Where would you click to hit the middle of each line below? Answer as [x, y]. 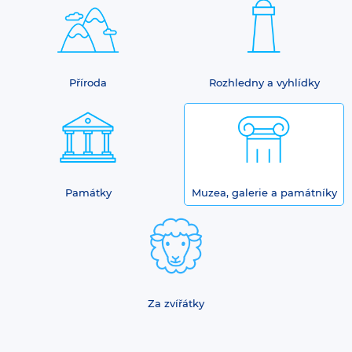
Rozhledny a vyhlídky [264, 82]
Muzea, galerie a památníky [264, 193]
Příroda [88, 82]
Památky [88, 193]
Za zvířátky [176, 303]
